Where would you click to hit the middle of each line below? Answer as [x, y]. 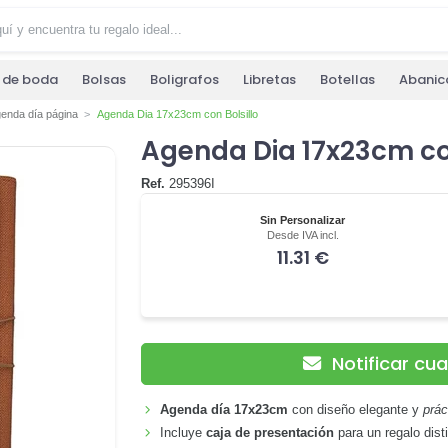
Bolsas [104, 80]
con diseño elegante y [356, 409]
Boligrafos [184, 80]
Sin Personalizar [303, 219]
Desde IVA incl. [302, 234]
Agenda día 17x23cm [224, 409]
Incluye [183, 432]
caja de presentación [270, 432]
